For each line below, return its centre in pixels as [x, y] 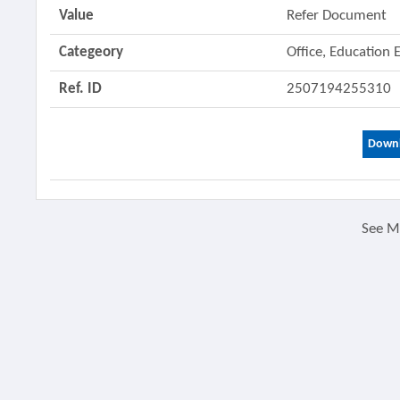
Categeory [92, 52]
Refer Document [337, 16]
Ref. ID [81, 89]
